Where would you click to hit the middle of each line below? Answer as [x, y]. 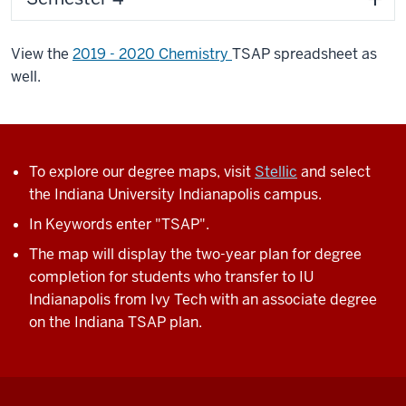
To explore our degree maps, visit [142, 172]
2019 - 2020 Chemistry [152, 54]
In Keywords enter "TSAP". [119, 224]
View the [42, 54]
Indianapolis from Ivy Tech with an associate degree [203, 300]
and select [334, 172]
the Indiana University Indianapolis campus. [175, 194]
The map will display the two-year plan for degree [195, 254]
